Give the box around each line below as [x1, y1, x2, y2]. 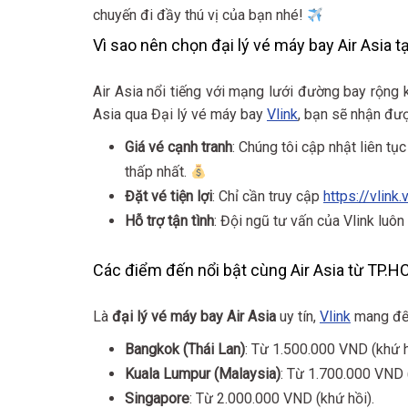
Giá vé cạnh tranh [125, 138, 232, 156]
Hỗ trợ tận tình [125, 212, 214, 229]
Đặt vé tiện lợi [125, 188, 212, 205]
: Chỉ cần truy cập [212, 188, 323, 205]
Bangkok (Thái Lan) [125, 341, 245, 358]
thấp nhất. [125, 163, 190, 180]
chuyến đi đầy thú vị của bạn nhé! [93, 6, 307, 24]
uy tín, [276, 308, 320, 325]
